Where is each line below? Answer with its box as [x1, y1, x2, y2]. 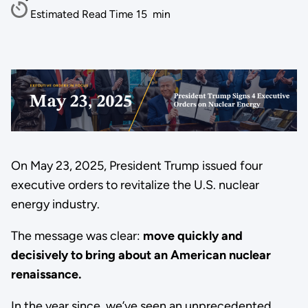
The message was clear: [10, 228, 143, 243]
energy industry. [10, 196, 102, 212]
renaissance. [10, 266, 84, 282]
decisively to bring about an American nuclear [10, 247, 271, 263]
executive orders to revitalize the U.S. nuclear [10, 177, 259, 192]
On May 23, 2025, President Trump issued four [10, 157, 263, 173]
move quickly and [142, 228, 243, 243]
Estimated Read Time [30, 8, 136, 21]
